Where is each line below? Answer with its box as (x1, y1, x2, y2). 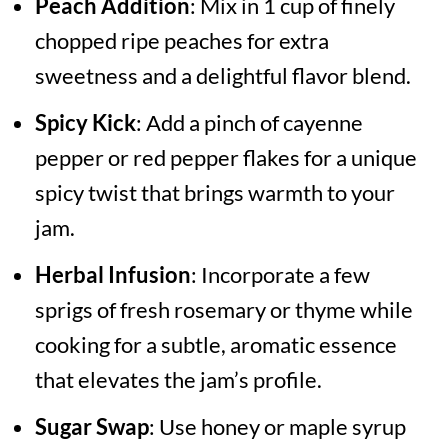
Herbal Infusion (34, 261, 191, 289)
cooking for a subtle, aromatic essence (34, 331, 397, 359)
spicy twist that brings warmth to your (34, 179, 395, 207)
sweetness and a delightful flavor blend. (34, 62, 411, 90)
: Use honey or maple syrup (148, 413, 406, 441)
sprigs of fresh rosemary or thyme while (34, 296, 413, 324)
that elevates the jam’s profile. (34, 366, 322, 394)
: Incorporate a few (190, 261, 370, 289)
